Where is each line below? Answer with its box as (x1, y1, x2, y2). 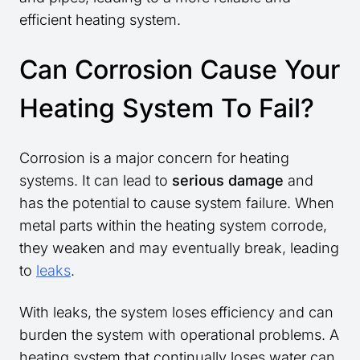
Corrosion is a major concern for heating (19, 149, 289, 167)
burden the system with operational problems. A (19, 326, 339, 344)
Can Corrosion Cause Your (19, 54, 340, 86)
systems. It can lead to (19, 172, 172, 190)
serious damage (172, 172, 284, 190)
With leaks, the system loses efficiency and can (19, 304, 333, 321)
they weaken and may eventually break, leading (19, 239, 339, 257)
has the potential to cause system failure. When (19, 194, 334, 212)
